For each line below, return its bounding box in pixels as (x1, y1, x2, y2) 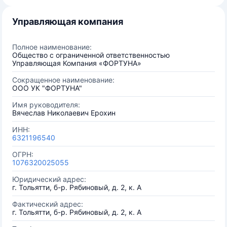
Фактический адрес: (12, 200, 83, 208)
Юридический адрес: (12, 175, 86, 183)
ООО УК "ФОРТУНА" (12, 84, 82, 92)
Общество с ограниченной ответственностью (12, 51, 170, 59)
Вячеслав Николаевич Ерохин (12, 108, 116, 117)
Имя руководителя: (12, 100, 80, 109)
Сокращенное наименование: (12, 75, 115, 84)
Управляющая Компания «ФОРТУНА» (12, 59, 141, 67)
